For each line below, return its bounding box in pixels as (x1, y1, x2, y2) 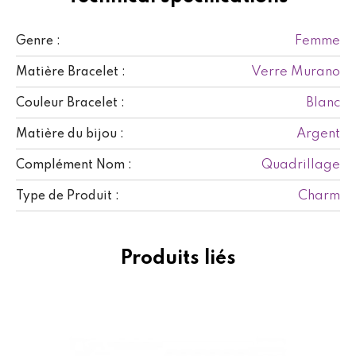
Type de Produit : (16, 189, 119, 203)
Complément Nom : (16, 158, 132, 172)
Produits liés (120, 248, 236, 269)
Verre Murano (251, 64, 340, 79)
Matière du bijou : (16, 127, 124, 141)
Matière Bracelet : (16, 65, 126, 79)
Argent (296, 126, 340, 141)
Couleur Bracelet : (16, 96, 125, 110)
